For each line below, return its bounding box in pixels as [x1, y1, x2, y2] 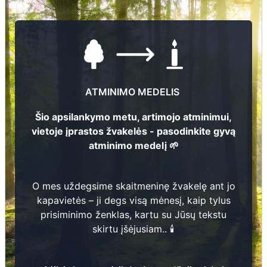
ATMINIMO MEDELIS [85, 85, 182, 98]
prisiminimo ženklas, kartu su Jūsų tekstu [41, 208, 226, 221]
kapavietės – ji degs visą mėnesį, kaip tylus [36, 194, 231, 206]
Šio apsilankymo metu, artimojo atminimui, [35, 110, 232, 123]
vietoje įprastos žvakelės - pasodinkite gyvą [32, 125, 235, 137]
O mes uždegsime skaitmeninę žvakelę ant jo [32, 179, 235, 192]
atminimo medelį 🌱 [88, 139, 179, 151]
